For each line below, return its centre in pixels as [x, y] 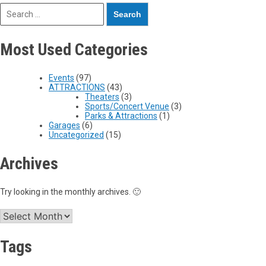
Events [61, 78]
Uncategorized [76, 135]
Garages [64, 126]
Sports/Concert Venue [127, 107]
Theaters [102, 97]
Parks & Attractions [121, 116]
